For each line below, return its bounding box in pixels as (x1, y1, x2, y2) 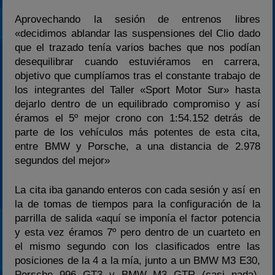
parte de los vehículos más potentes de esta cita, (15, 126, 260, 138)
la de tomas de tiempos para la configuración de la (15, 198, 260, 210)
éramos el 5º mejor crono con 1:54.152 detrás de (15, 112, 260, 124)
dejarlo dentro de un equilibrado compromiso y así (15, 98, 260, 110)
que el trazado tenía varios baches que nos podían (15, 41, 260, 53)
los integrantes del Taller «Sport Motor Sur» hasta (15, 83, 260, 96)
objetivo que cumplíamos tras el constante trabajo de (15, 69, 260, 82)
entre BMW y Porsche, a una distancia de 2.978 (15, 140, 260, 152)
